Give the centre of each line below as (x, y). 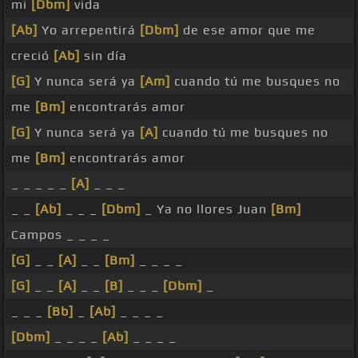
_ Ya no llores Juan (206, 209)
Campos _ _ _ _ (61, 235)
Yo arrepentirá (89, 30)
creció (32, 56)
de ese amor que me (247, 30)
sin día (103, 56)
